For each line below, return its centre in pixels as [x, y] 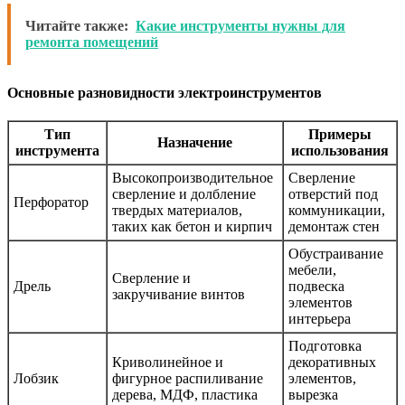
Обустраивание [336, 253]
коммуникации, [337, 210]
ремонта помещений [92, 42]
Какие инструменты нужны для [240, 26]
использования [340, 150]
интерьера [320, 318]
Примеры [340, 134]
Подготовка [325, 345]
